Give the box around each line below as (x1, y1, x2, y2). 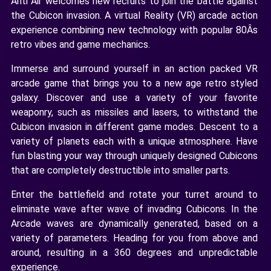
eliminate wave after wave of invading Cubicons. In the (11, 203, 258, 215)
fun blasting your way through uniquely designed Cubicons (11, 149, 258, 162)
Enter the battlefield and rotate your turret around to (11, 188, 258, 200)
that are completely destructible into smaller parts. (11, 164, 230, 176)
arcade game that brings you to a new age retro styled (11, 77, 258, 89)
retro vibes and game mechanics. (11, 38, 150, 50)
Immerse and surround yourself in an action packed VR (11, 62, 258, 74)
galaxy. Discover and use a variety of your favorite (11, 91, 258, 103)
